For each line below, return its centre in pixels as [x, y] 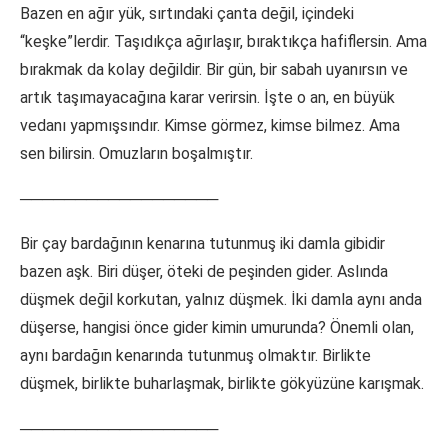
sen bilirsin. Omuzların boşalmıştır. [136, 154]
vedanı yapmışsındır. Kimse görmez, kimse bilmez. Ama [210, 126]
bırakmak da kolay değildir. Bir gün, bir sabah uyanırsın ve [214, 70]
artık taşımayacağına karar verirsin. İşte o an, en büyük [207, 98]
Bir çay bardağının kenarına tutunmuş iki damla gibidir [202, 244]
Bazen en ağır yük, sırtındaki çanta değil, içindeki [187, 14]
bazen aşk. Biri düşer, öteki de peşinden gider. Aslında [204, 272]
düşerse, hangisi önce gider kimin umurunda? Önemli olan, [217, 328]
